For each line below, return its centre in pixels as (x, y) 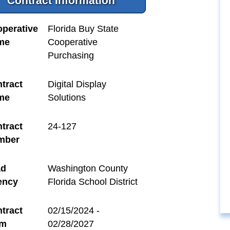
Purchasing (71, 55)
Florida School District (92, 181)
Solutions (66, 97)
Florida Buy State (83, 28)
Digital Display (77, 84)
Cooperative (72, 42)
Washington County (88, 168)
